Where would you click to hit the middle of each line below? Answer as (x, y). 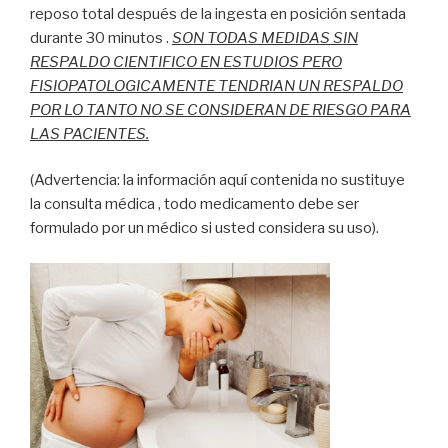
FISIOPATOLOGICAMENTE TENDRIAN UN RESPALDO (216, 85)
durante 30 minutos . (101, 37)
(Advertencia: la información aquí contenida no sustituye (217, 180)
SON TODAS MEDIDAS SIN (265, 37)
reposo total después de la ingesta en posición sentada (218, 13)
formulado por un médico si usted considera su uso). (204, 228)
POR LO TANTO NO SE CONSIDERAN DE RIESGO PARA (220, 109)
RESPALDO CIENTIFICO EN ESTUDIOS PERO (186, 61)
